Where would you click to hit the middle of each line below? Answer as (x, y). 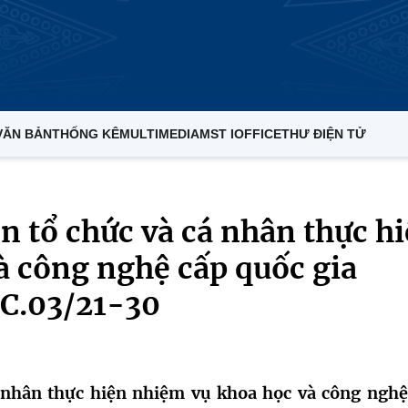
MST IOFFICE (240, 134)
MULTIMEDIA (159, 134)
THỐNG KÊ (86, 134)
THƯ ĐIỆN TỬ (324, 134)
